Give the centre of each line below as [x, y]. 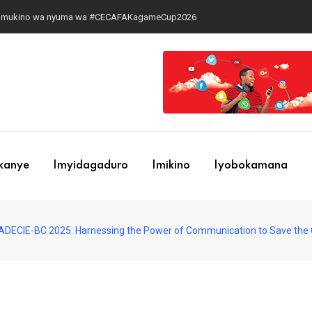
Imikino [171, 166]
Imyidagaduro [90, 166]
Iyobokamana [250, 166]
